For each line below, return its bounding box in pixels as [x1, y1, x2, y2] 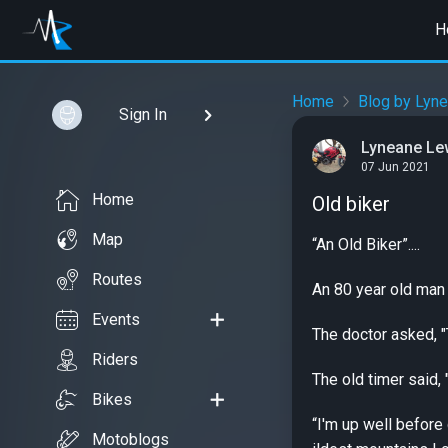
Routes [92, 270, 142, 289]
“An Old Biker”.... [312, 235, 420, 254]
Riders [92, 350, 138, 369]
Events [92, 310, 140, 329]
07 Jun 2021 [361, 160, 430, 175]
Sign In [118, 105, 167, 124]
